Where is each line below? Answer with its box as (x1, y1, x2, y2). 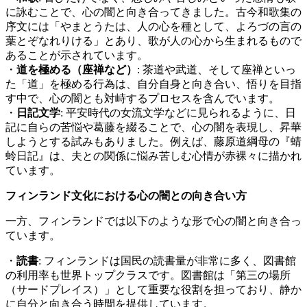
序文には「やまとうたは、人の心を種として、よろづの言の (5, 21, 302, 33)
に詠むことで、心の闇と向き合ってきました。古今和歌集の (5, 6, 302, 19)
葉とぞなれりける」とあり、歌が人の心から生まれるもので (5, 35, 302, 47)
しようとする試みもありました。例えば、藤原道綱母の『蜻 (5, 136, 302, 148)
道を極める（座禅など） (16, 64, 137, 76)
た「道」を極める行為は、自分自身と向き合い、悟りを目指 (5, 78, 302, 90)
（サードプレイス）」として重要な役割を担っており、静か (5, 284, 302, 296)
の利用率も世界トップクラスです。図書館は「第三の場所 (5, 269, 291, 282)
